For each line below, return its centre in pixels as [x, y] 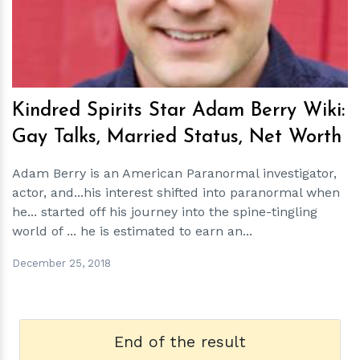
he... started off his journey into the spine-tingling [165, 212]
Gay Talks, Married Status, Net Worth [177, 137]
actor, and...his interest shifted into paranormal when [176, 192]
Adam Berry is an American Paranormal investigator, [174, 173]
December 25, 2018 [61, 263]
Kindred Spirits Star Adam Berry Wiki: [178, 111]
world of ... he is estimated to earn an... [132, 231]
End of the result [180, 342]
